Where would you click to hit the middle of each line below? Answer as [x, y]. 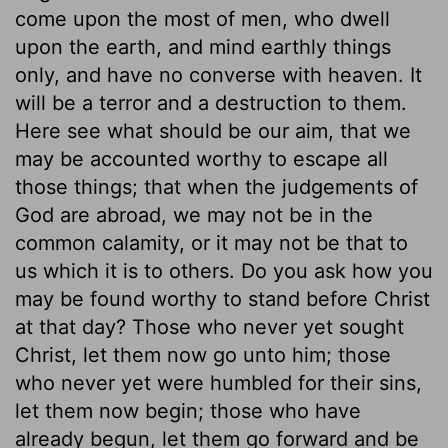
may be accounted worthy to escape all [201, 158]
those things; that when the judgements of [216, 186]
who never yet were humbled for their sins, [218, 382]
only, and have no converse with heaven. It [218, 74]
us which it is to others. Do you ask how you [224, 270]
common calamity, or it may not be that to [211, 242]
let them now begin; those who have [188, 410]
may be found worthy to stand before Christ [222, 298]
